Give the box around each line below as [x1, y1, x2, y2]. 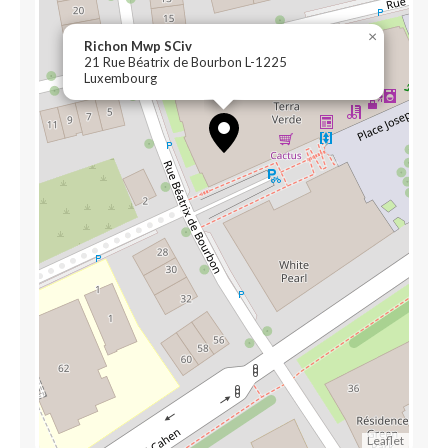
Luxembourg [84, 70, 157, 86]
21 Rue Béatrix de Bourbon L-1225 [84, 54, 287, 70]
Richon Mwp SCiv [84, 38, 192, 54]
